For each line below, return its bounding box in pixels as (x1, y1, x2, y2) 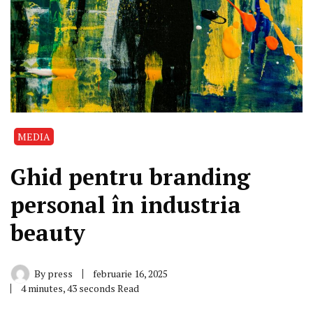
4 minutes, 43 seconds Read (21, 281, 139, 295)
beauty (10, 217, 85, 247)
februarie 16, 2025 (93, 266, 168, 280)
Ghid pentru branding (10, 161, 250, 191)
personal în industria (10, 189, 241, 219)
